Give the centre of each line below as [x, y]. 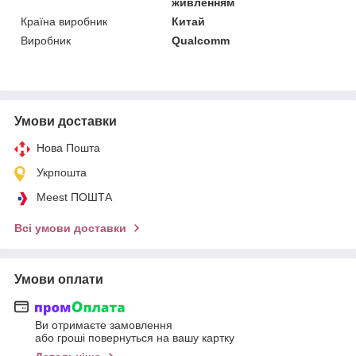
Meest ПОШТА [74, 197]
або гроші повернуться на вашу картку [135, 338]
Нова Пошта [68, 147]
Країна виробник [64, 21]
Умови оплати [59, 279]
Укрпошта [62, 172]
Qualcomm [201, 40]
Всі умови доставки [70, 228]
